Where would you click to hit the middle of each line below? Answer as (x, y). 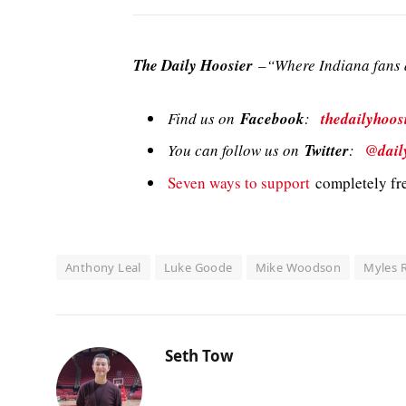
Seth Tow (199, 356)
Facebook (272, 118)
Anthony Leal (103, 268)
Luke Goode (198, 268)
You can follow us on (236, 150)
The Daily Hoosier (193, 66)
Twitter (327, 151)
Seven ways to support (239, 182)
